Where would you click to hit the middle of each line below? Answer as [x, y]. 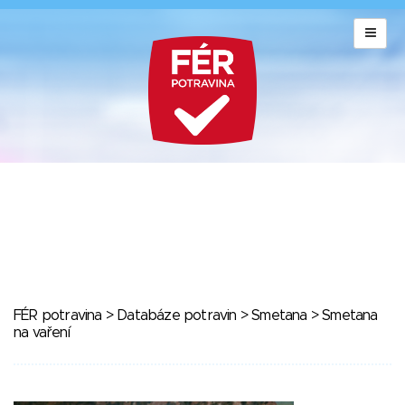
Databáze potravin [177, 316]
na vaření [42, 333]
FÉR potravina [58, 316]
